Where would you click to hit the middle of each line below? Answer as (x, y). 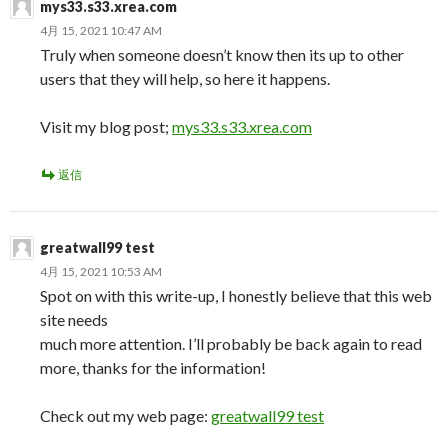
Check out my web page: (125, 415)
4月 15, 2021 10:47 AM (101, 30)
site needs (74, 319)
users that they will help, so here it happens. (185, 78)
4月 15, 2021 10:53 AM (101, 271)
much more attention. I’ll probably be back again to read (231, 343)
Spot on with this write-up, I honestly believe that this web (236, 295)
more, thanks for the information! (153, 367)
